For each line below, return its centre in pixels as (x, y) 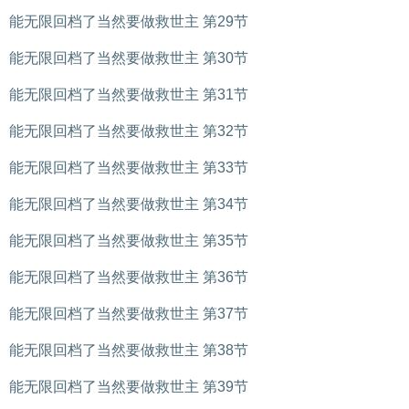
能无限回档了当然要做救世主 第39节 (129, 387)
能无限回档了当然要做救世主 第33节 (129, 168)
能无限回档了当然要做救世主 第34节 (129, 204)
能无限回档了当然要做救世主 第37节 (129, 314)
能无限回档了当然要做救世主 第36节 (129, 277)
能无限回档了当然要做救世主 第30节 (129, 58)
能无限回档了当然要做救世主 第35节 (129, 241)
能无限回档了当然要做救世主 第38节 (129, 350)
